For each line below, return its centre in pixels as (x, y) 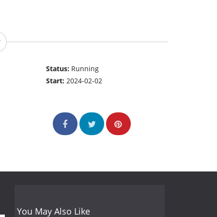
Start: (56, 81)
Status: (59, 69)
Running (85, 69)
